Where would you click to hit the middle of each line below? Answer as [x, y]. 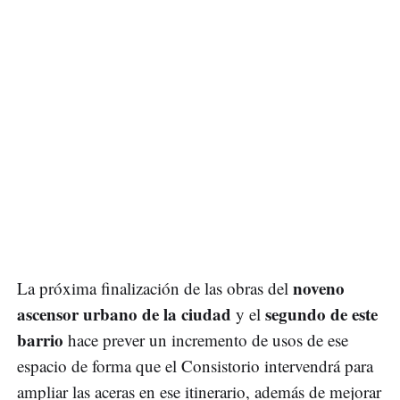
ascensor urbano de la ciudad [124, 314]
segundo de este [321, 314]
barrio [40, 340]
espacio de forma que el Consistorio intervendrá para [195, 366]
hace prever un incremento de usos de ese [206, 340]
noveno [319, 288]
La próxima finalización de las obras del [155, 288]
